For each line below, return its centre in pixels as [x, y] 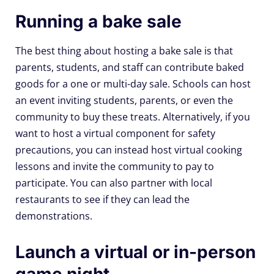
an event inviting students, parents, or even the [124, 100]
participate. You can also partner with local [114, 183]
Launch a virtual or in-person [135, 252]
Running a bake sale [98, 21]
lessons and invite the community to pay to [115, 166]
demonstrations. [54, 216]
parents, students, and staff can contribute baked [130, 67]
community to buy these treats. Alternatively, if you [133, 117]
